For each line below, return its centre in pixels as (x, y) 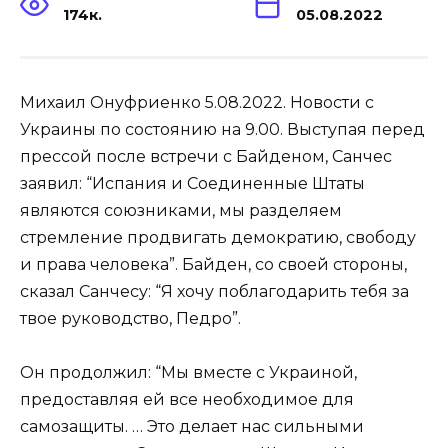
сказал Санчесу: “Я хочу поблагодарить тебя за (214, 291)
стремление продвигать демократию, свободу (218, 237)
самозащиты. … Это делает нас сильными (192, 426)
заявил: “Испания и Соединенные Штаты (192, 183)
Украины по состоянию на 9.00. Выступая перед (222, 129)
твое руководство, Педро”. (130, 318)
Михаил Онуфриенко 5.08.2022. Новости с (197, 102)
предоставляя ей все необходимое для (187, 399)
